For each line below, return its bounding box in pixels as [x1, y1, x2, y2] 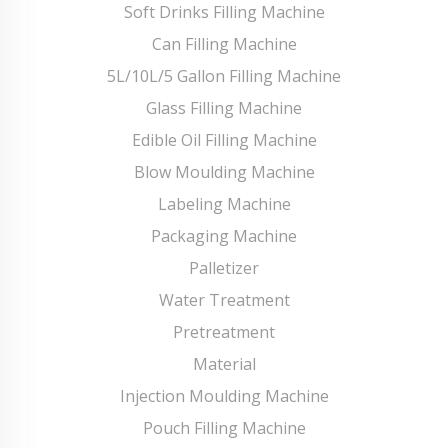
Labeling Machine [157, 192, 291, 215]
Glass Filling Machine [146, 96, 302, 119]
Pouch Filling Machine [142, 416, 306, 439]
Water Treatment [158, 288, 290, 311]
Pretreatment [173, 320, 275, 343]
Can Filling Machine [151, 32, 297, 55]
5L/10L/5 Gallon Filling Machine [107, 64, 341, 87]
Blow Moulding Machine [133, 160, 315, 183]
